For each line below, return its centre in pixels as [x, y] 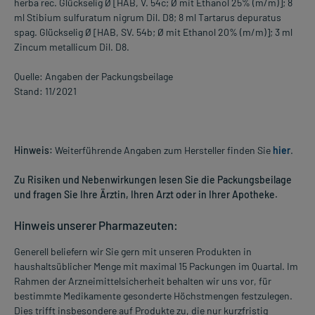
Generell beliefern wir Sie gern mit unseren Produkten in [133, 252]
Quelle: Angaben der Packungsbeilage [94, 77]
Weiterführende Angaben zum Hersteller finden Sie [163, 150]
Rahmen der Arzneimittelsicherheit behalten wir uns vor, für [143, 281]
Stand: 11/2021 [45, 91]
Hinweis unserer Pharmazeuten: [96, 225]
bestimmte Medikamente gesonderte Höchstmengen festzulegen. [153, 296]
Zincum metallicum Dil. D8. [72, 47]
